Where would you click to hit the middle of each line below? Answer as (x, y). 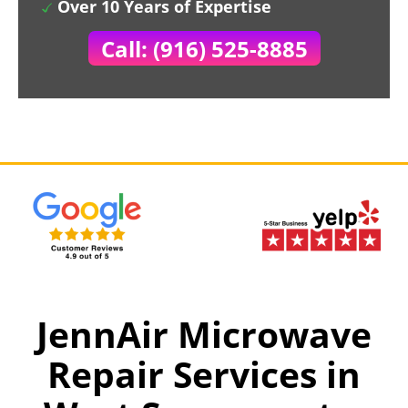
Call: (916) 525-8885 (204, 49)
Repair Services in (204, 374)
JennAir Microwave (204, 334)
